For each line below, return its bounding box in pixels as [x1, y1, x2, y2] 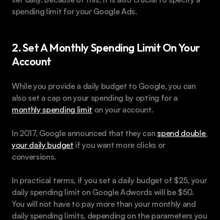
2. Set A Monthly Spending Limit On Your [12, 41, 200, 55]
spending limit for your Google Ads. [12, 6, 137, 17]
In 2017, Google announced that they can [12, 128, 158, 138]
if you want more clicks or [73, 140, 165, 150]
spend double [157, 128, 206, 138]
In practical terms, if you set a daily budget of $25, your [12, 175, 207, 186]
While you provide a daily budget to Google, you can [12, 81, 196, 91]
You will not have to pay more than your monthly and [12, 199, 196, 209]
